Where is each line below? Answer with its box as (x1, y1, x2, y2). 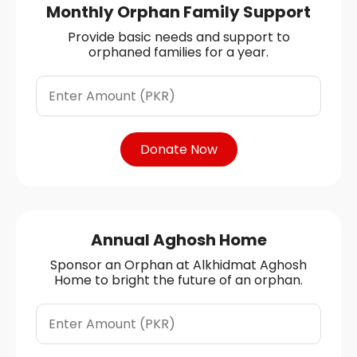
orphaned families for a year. (88, 42, 269, 61)
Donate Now (139, 139, 218, 159)
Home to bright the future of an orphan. (54, 270, 303, 289)
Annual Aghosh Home (90, 228, 267, 251)
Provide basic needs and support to (67, 27, 290, 46)
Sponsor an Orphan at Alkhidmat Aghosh (50, 255, 307, 274)
